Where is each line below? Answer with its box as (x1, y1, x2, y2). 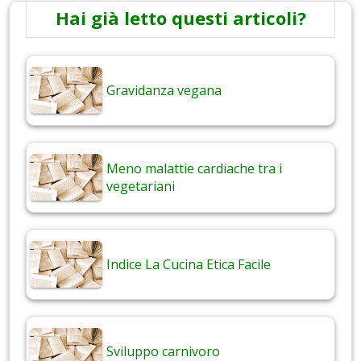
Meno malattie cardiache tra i (106, 160, 282, 178)
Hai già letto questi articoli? (55, 6, 306, 31)
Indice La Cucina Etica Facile (106, 255, 271, 274)
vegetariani (106, 177, 175, 196)
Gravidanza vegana (106, 81, 222, 100)
